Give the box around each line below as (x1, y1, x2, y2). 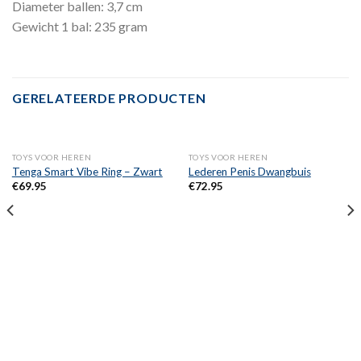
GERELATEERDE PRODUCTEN (12, 89, 206, 106)
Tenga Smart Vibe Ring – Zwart (11, 164, 163, 178)
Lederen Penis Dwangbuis (188, 164, 311, 178)
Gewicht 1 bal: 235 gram (12, 19, 147, 35)
